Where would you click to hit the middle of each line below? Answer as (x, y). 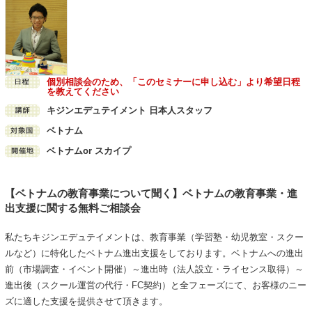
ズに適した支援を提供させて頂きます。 (86, 302)
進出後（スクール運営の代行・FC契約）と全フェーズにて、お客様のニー (155, 286)
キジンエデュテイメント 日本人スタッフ (129, 111)
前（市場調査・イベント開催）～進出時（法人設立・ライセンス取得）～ (154, 270)
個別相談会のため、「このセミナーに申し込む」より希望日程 (173, 82)
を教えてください (83, 92)
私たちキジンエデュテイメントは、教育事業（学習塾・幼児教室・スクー (154, 237)
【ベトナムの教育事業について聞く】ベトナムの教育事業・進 (151, 194)
